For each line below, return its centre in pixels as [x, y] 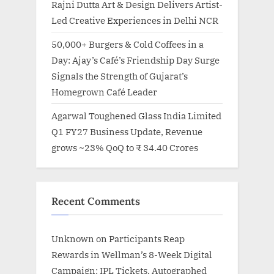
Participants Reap [147, 239]
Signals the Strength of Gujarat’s [120, 76]
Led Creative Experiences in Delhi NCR [135, 20]
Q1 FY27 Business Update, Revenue [127, 131]
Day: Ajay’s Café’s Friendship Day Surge [135, 60]
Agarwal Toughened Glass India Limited [136, 115]
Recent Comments [96, 201]
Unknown [73, 239]
